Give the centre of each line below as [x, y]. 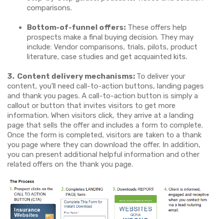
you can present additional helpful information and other [103, 154]
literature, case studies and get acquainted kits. [107, 56]
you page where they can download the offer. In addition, [104, 144]
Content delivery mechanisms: [77, 76]
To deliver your [161, 76]
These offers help [156, 27]
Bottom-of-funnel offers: [76, 27]
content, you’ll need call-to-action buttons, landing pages [106, 86]
